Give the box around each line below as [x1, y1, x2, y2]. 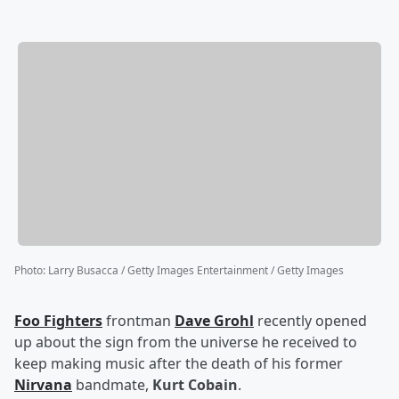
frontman [102, 311, 175, 331]
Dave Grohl [175, 311, 254, 331]
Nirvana [14, 375, 72, 395]
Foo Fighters [14, 311, 102, 331]
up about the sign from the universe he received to [14, 332, 357, 353]
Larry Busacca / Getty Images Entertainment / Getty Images [48, 263, 344, 279]
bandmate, [72, 375, 152, 395]
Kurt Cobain [152, 375, 238, 395]
